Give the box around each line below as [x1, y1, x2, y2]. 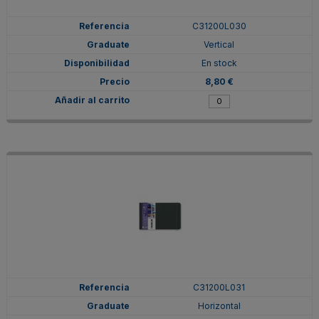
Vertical [204, 38, 235, 50]
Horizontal [197, 300, 241, 311]
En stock [201, 57, 237, 68]
